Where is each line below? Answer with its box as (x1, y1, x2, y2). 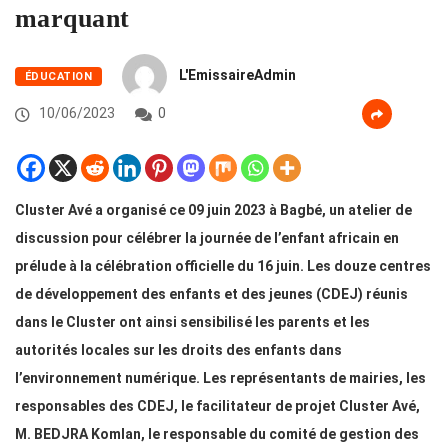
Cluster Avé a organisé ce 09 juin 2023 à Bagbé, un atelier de (15, 202, 412, 219)
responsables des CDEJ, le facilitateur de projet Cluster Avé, (15, 398, 420, 415)
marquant (15, 4, 130, 34)
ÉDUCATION (25, 70, 92, 84)
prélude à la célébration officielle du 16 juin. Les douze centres (15, 258, 431, 275)
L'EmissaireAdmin (178, 67, 296, 84)
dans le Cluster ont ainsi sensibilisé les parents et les (15, 314, 370, 331)
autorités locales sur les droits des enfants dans (15, 342, 342, 359)
